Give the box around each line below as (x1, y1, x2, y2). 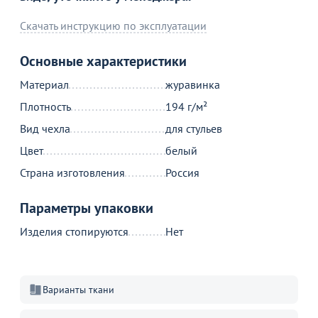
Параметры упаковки (20, 199, 153, 217)
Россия (165, 165, 200, 180)
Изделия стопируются (20, 224, 128, 238)
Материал (20, 77, 69, 92)
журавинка (165, 77, 221, 92)
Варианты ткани (43, 283, 114, 296)
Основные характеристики (20, 52, 187, 70)
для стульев (165, 121, 223, 136)
